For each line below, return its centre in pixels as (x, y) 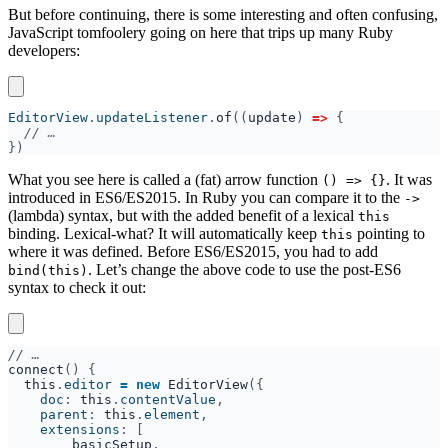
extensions (64, 429)
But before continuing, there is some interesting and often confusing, (223, 14)
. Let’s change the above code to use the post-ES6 (244, 269)
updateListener (152, 117)
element (172, 414)
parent (48, 414)
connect (36, 369)
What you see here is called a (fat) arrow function (165, 179)
